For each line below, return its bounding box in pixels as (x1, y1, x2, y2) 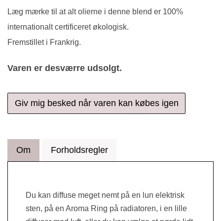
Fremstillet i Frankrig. (7, 38, 81, 47)
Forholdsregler (51, 145, 108, 155)
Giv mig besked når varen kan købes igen (14, 98, 179, 109)
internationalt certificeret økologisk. (7, 23, 129, 32)
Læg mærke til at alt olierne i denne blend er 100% (7, 7, 183, 16)
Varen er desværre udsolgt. (7, 63, 122, 74)
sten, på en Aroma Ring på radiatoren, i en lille (26, 204, 187, 213)
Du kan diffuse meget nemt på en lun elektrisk (26, 190, 184, 199)
